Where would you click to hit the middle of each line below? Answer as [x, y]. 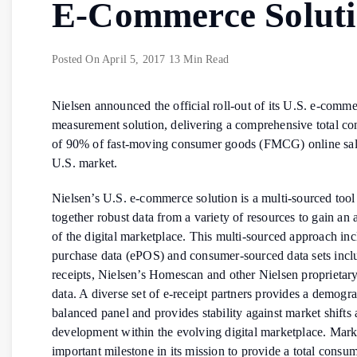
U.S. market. [85, 163]
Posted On [77, 59]
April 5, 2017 [134, 59]
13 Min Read [199, 59]
